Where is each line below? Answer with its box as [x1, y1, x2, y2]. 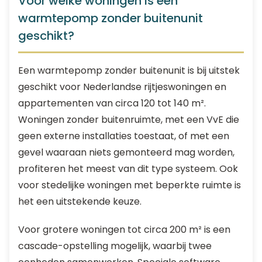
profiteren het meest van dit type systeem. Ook [18, 162, 238, 175]
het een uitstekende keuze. [18, 195, 142, 208]
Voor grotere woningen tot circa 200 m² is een [18, 223, 230, 236]
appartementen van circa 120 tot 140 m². [18, 96, 206, 110]
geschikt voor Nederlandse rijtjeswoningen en [18, 80, 226, 94]
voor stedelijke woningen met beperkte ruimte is [18, 178, 241, 192]
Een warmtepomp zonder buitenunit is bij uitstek [18, 64, 240, 77]
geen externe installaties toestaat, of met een [18, 129, 229, 143]
